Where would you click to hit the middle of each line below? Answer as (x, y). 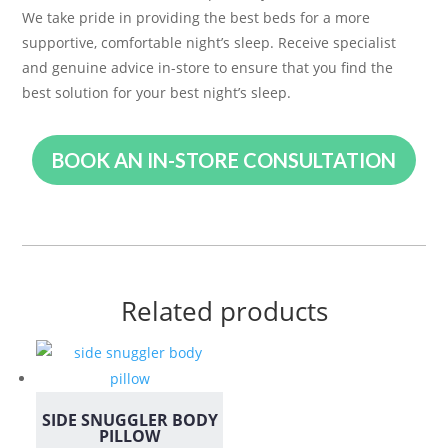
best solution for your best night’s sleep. (157, 92)
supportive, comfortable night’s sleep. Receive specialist (209, 42)
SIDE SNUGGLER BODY (129, 420)
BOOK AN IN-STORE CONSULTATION (224, 160)
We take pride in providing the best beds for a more (196, 17)
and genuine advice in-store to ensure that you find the (208, 67)
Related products (224, 311)
